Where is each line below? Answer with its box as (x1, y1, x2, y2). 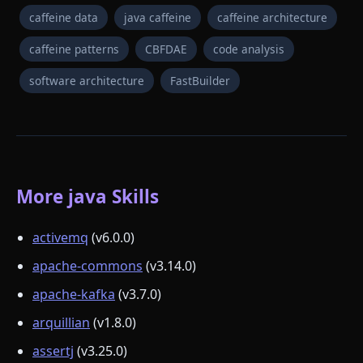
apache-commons (32, 257, 143, 275)
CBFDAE (145, 41, 187, 57)
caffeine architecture (217, 9, 327, 25)
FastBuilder (170, 72, 230, 88)
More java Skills (16, 183, 159, 209)
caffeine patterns (29, 41, 119, 57)
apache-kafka (32, 285, 115, 304)
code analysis (213, 41, 284, 57)
